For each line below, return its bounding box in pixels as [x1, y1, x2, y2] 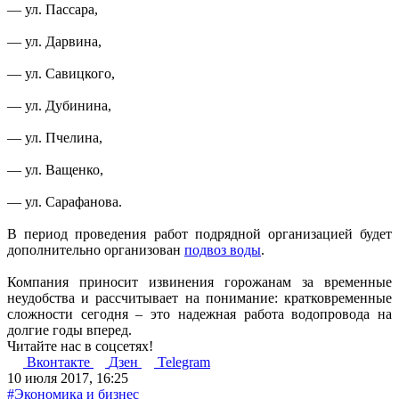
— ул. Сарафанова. [7, 193, 122, 209]
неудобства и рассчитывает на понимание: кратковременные [7, 289, 392, 305]
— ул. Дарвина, [7, 33, 102, 49]
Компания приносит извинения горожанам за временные [7, 273, 392, 289]
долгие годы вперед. [7, 322, 132, 338]
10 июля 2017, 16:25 [7, 370, 128, 386]
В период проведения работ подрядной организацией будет [7, 225, 392, 241]
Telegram [158, 354, 210, 370]
